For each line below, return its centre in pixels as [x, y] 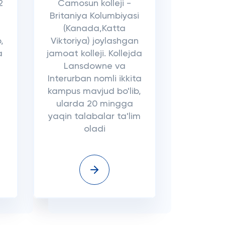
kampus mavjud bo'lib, [95, 91]
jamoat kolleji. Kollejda [95, 53]
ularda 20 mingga [94, 104]
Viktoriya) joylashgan [94, 41]
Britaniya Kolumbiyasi [95, 16]
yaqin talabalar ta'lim [95, 116]
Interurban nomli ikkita [94, 79]
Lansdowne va [94, 66]
